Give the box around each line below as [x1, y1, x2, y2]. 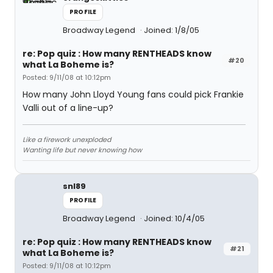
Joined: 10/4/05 [144, 213, 205, 224]
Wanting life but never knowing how [23, 145, 142, 155]
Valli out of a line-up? [23, 102, 113, 114]
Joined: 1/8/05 [144, 24, 199, 36]
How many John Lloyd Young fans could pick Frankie [23, 88, 244, 101]
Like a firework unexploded [23, 135, 111, 144]
